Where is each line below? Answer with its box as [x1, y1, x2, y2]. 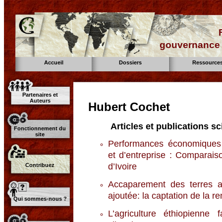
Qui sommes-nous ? [13, 196, 67, 202]
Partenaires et [22, 92, 58, 98]
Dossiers [119, 59, 142, 65]
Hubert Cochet [88, 100, 170, 114]
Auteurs [30, 98, 51, 104]
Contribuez [25, 162, 55, 168]
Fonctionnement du [14, 125, 66, 131]
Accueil [44, 59, 64, 65]
